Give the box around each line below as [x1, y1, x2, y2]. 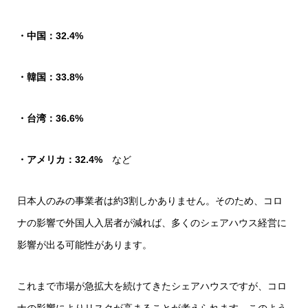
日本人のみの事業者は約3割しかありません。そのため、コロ [17, 195, 283, 207]
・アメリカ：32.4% [17, 154, 102, 166]
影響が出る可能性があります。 [17, 239, 152, 251]
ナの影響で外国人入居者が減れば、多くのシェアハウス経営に [17, 217, 287, 229]
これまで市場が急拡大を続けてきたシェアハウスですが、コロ [17, 280, 287, 292]
